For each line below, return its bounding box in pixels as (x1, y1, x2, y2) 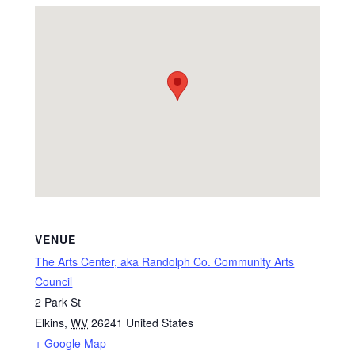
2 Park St (35, 293, 82, 310)
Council (35, 273, 73, 289)
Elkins (35, 314, 65, 330)
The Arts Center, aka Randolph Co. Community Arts (35, 253, 295, 269)
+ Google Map (35, 334, 107, 351)
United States (126, 314, 194, 330)
